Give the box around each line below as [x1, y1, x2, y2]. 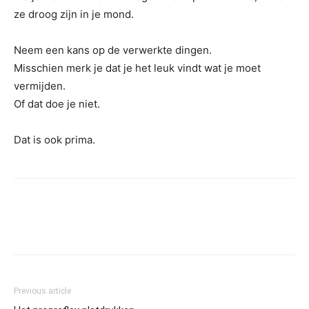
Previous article [14, 286, 71, 296]
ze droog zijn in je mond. [14, 8, 134, 21]
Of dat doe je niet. [14, 97, 100, 110]
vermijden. [14, 79, 66, 92]
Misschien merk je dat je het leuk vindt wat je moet [14, 61, 261, 74]
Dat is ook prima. [14, 133, 95, 146]
